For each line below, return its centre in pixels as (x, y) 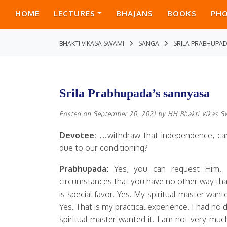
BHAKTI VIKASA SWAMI (92, 43)
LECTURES (74, 13)
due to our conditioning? (104, 148)
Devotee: (78, 135)
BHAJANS (134, 13)
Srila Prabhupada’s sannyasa (135, 93)
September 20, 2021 (125, 114)
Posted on (76, 114)
